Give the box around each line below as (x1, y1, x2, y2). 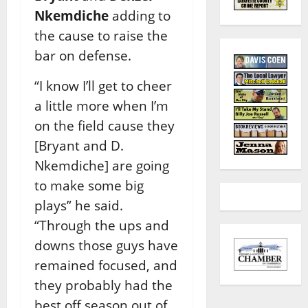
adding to (109, 7, 170, 25)
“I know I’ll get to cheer (34, 77, 172, 95)
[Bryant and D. (34, 137, 124, 155)
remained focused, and (34, 256, 177, 274)
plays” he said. (34, 197, 123, 214)
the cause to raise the (34, 27, 168, 45)
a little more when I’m (34, 97, 168, 115)
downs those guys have (34, 236, 178, 254)
